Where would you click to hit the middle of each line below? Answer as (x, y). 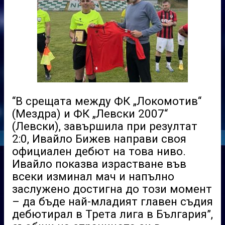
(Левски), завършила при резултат (105, 126)
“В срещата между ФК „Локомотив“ (107, 101)
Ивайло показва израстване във (99, 164)
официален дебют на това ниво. (99, 151)
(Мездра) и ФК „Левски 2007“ (90, 114)
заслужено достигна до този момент (112, 189)
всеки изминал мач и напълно (93, 177)
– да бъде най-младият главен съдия (113, 202)
